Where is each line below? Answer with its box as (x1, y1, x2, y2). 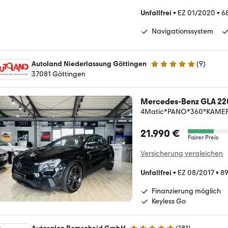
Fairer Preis (188, 133, 218, 141)
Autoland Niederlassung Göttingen (32, 59, 147, 68)
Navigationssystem (152, 27, 213, 36)
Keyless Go (152, 196, 186, 206)
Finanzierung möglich (152, 186, 221, 195)
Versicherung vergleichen (140, 149, 223, 158)
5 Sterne (150, 64, 177, 72)
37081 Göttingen (32, 69, 85, 78)
